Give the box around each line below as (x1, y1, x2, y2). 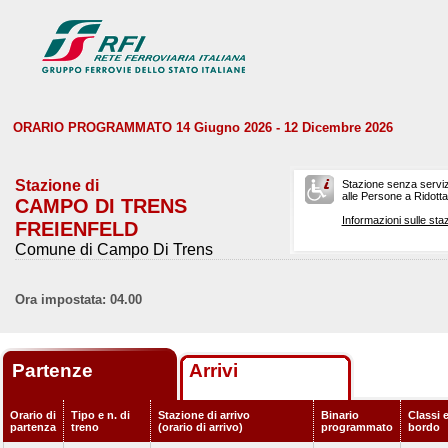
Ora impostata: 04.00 (15, 292, 142, 307)
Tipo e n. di (71, 409, 130, 421)
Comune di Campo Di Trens (15, 241, 213, 258)
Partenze (12, 360, 98, 381)
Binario (321, 409, 359, 421)
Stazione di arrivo (158, 409, 250, 421)
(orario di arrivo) (158, 421, 243, 433)
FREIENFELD (15, 218, 138, 240)
